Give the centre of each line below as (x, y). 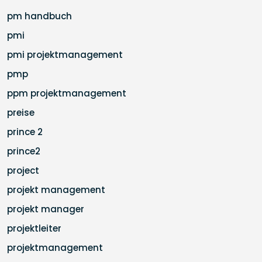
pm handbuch (39, 16)
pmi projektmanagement (65, 55)
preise (21, 113)
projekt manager (46, 209)
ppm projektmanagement (67, 93)
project (23, 170)
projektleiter (34, 228)
